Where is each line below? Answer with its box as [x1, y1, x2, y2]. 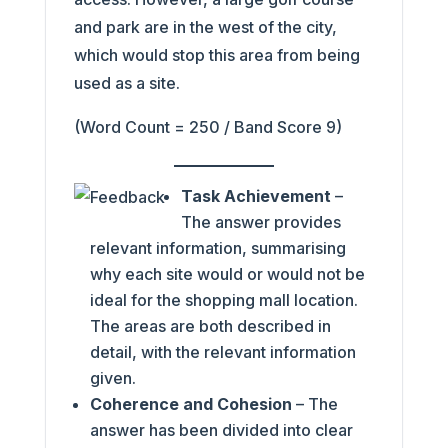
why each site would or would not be [89, 263, 365, 284]
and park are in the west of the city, [73, 16, 337, 37]
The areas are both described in [89, 315, 331, 336]
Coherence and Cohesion [89, 393, 292, 414]
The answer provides [180, 211, 341, 232]
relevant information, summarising [89, 237, 346, 258]
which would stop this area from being [73, 44, 360, 65]
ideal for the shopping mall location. [89, 289, 358, 310]
